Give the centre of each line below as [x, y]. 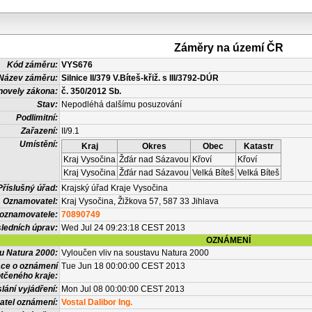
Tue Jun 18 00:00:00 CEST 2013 [123, 266]
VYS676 [77, 65]
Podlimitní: [37, 118]
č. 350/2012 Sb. [91, 91]
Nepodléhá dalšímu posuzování [122, 104]
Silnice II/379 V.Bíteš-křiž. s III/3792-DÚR [140, 78]
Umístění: [39, 144]
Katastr [258, 146]
